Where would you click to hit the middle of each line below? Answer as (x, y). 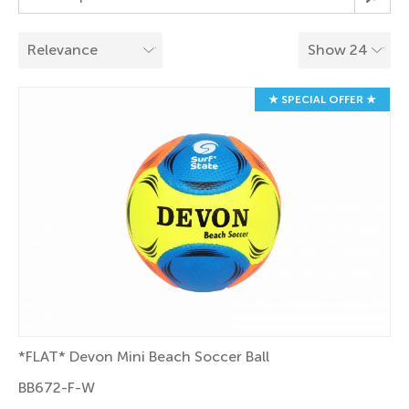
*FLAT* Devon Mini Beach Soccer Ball (144, 357)
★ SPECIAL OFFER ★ (322, 100)
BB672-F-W (57, 388)
